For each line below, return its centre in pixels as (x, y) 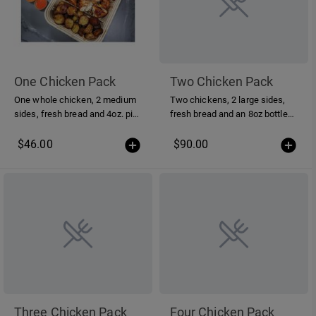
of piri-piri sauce (202, 128)
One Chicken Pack (65, 82)
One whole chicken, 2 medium (75, 100)
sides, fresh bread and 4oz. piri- (78, 114)
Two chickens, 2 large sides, (227, 100)
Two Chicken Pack (221, 82)
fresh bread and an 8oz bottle (229, 114)
